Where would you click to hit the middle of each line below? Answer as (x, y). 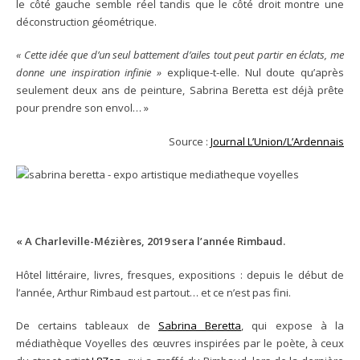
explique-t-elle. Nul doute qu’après (253, 73)
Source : (190, 141)
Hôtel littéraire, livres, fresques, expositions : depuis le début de (180, 274)
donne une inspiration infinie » (89, 73)
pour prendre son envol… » (82, 108)
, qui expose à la (293, 326)
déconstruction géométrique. (86, 21)
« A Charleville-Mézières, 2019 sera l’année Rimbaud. (151, 241)
